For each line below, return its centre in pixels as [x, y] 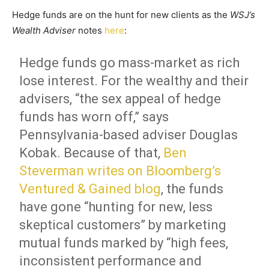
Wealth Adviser [44, 30]
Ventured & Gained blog [90, 189]
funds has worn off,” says [94, 117]
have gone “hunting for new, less [116, 207]
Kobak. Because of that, [92, 153]
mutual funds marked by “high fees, [124, 243]
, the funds [192, 189]
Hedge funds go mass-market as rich [130, 63]
